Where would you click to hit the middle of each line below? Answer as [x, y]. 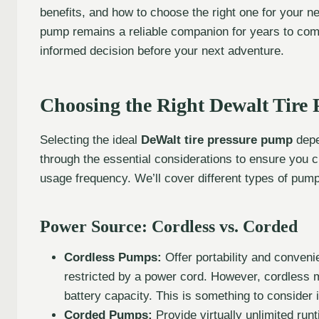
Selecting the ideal [90, 140]
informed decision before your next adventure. [162, 51]
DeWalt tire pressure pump [217, 140]
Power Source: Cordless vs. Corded [169, 226]
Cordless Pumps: [113, 257]
